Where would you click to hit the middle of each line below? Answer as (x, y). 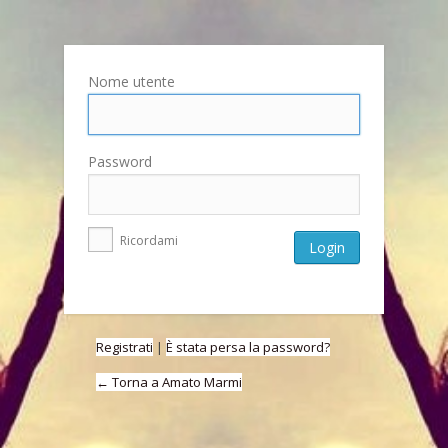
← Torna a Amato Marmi (169, 382)
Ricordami (147, 241)
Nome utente (131, 82)
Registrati (124, 347)
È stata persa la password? (248, 347)
